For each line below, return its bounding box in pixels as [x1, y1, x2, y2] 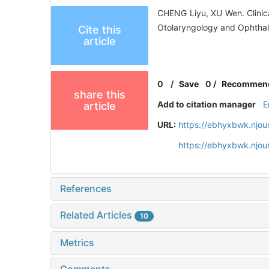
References [60, 183, 112, 195]
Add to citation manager [157, 99, 256, 110]
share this [74, 88, 125, 101]
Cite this [78, 23, 121, 37]
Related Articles [60, 209, 134, 222]
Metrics [60, 237, 94, 249]
